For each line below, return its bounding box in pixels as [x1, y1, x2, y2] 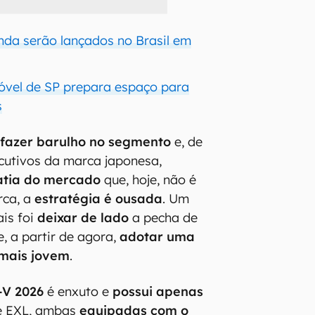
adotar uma [120, 228, 195, 245]
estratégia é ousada [34, 190, 163, 207]
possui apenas [112, 283, 204, 300]
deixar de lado [37, 209, 129, 226]
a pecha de [129, 209, 198, 226]
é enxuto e [44, 283, 113, 300]
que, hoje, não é [101, 171, 197, 188]
